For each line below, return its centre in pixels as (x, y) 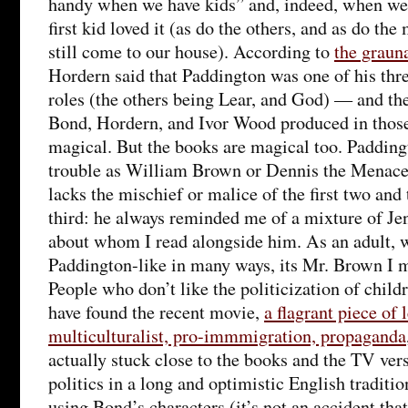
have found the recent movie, (156, 311)
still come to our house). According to (191, 51)
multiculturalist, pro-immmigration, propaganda (227, 335)
